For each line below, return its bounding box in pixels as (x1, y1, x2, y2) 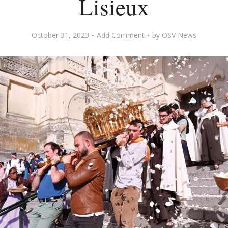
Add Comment (97, 30, 145, 40)
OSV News (162, 30, 196, 40)
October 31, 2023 (32, 30, 89, 40)
